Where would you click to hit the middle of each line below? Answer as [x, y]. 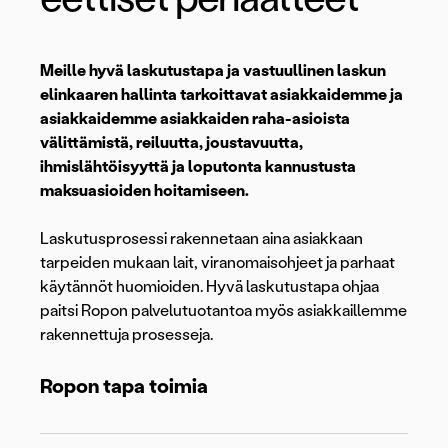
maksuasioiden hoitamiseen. [144, 191]
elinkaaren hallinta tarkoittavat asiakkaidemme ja [221, 95]
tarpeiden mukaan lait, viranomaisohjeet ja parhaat [217, 263]
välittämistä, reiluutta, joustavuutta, [171, 143]
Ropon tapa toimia [124, 386]
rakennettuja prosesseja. [126, 335]
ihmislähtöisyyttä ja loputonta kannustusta [198, 167]
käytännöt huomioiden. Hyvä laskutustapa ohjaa [209, 287]
